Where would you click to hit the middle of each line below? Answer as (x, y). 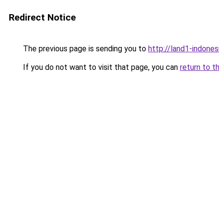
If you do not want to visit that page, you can (100, 67)
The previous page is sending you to (85, 49)
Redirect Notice (42, 17)
